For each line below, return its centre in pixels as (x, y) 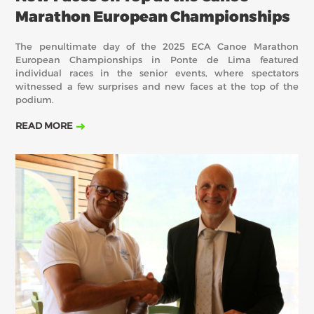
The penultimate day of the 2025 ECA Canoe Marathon (157, 47)
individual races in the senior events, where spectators (157, 74)
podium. (35, 100)
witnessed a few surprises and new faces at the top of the (157, 87)
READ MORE (45, 126)
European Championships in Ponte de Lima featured (157, 60)
